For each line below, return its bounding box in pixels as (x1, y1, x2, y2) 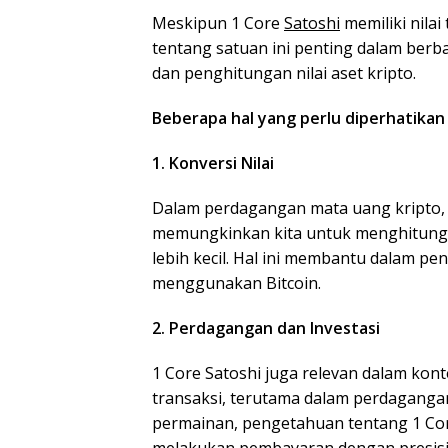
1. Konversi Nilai (152, 151, 274, 174)
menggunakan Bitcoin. (152, 271, 321, 294)
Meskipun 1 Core (152, 11, 284, 34)
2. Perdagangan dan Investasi (152, 316, 380, 339)
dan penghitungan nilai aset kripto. (152, 61, 416, 84)
